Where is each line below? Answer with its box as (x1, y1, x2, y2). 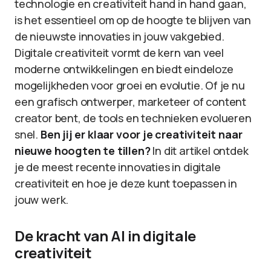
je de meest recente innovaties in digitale (15, 160, 221, 174)
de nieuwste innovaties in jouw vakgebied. (15, 29, 224, 44)
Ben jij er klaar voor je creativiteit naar (40, 127, 243, 142)
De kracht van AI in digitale (15, 226, 196, 246)
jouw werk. (15, 192, 69, 207)
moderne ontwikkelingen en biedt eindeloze (15, 62, 233, 76)
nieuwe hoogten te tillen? (15, 143, 151, 158)
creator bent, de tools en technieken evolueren (15, 111, 252, 125)
